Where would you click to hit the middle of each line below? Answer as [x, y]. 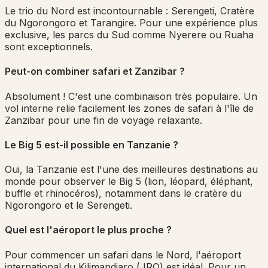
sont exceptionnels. [49, 47]
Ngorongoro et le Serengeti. [68, 205]
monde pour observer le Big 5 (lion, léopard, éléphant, [129, 182]
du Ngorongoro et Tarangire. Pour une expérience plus [131, 23]
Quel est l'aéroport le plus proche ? [88, 230]
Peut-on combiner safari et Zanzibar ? [95, 71]
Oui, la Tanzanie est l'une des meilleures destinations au [131, 170]
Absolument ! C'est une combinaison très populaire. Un [131, 96]
